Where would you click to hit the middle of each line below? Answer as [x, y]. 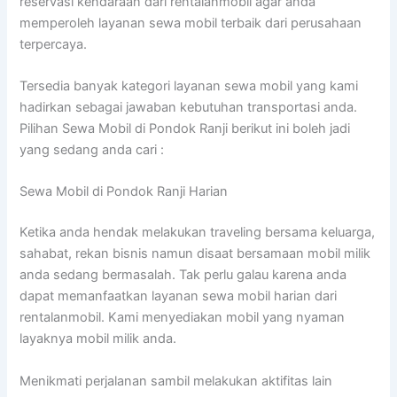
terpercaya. [54, 44]
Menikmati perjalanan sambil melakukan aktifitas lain [176, 381]
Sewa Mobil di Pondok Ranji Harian [124, 192]
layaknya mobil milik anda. [98, 339]
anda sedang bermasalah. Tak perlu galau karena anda [183, 275]
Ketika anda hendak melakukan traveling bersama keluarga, [198, 233]
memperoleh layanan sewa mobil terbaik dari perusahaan [191, 23]
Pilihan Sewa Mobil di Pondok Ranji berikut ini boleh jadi [185, 128]
